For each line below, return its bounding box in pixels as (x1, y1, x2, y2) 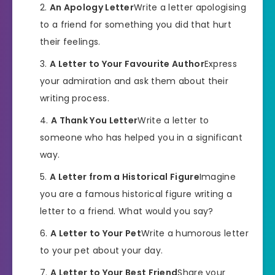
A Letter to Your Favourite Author (49, 57, 204, 70)
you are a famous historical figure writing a (40, 187, 233, 200)
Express (204, 57, 237, 70)
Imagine (199, 170, 236, 183)
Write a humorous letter (141, 227, 249, 239)
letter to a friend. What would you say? (40, 204, 214, 217)
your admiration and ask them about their (40, 74, 228, 87)
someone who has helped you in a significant (40, 131, 242, 144)
